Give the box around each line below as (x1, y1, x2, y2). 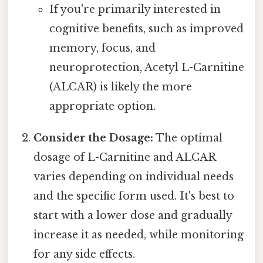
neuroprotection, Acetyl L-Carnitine (49, 61, 244, 75)
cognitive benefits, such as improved (49, 22, 244, 36)
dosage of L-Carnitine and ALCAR (33, 151, 216, 164)
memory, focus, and (49, 42, 156, 55)
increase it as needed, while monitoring (33, 228, 244, 242)
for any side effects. (33, 248, 136, 261)
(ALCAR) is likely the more (49, 80, 192, 94)
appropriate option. (49, 100, 156, 113)
